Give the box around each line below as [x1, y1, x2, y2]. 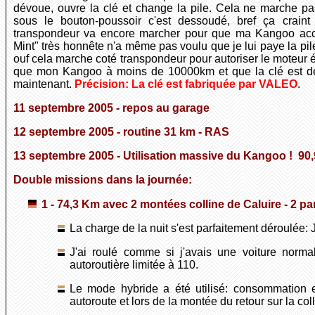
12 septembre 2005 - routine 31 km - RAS [13, 126, 229, 139]
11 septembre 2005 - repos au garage [13, 102, 210, 115]
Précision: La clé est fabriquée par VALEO [75, 78, 297, 91]
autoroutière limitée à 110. [70, 259, 198, 271]
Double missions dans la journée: [13, 174, 192, 186]
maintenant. [13, 78, 75, 91]
